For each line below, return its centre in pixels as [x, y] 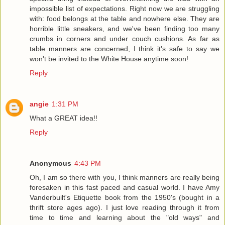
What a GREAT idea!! [64, 118]
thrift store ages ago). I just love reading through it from [125, 207]
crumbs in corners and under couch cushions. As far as [125, 38]
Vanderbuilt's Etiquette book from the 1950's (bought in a [125, 197]
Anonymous [50, 163]
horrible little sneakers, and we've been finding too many [125, 28]
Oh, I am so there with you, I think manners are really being [125, 177]
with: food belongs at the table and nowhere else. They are [125, 18]
